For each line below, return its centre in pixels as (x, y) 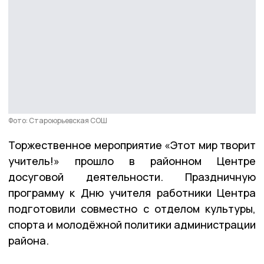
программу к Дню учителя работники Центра (132, 192)
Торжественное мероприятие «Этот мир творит (132, 145)
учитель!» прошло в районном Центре (132, 161)
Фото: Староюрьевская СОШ (58, 120)
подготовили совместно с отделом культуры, (132, 208)
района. (29, 240)
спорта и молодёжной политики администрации (132, 224)
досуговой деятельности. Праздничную (132, 176)
